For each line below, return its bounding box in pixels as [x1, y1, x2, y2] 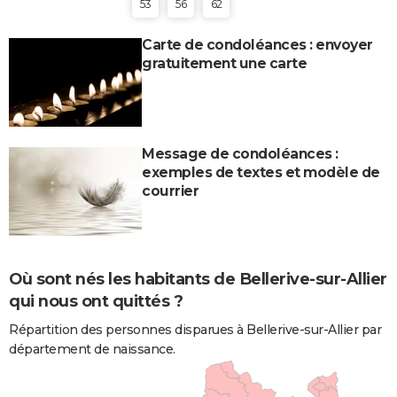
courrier [142, 182, 198, 199]
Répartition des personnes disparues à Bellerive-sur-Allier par [9, 321, 381, 338]
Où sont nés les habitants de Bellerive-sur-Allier [9, 269, 387, 289]
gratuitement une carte [142, 54, 307, 72]
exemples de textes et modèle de [142, 163, 380, 181]
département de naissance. [9, 340, 175, 357]
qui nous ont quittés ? [9, 291, 183, 311]
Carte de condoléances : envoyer [142, 35, 373, 53]
